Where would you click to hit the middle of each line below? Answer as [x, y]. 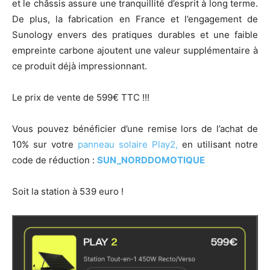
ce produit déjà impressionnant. [80, 66]
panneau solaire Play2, [128, 144]
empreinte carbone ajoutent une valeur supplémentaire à [135, 50]
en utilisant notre [218, 144]
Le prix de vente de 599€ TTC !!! [81, 97]
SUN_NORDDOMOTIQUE [151, 160]
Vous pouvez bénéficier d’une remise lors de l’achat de [135, 128]
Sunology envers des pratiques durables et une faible [135, 34]
